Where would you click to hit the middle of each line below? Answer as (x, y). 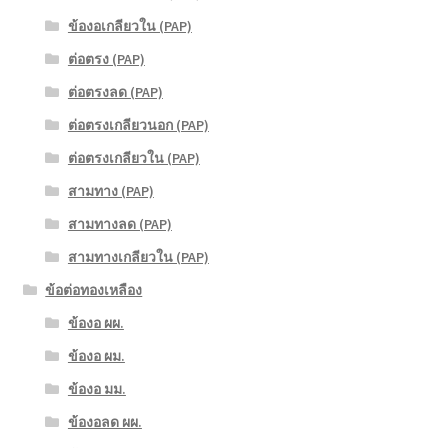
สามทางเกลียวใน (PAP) (138, 256)
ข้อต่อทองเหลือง (94, 289)
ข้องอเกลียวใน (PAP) (129, 25)
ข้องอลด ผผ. (104, 421)
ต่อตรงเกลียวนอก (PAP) (138, 124)
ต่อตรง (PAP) (106, 58)
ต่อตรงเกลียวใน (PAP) (133, 157)
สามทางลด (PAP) (119, 223)
